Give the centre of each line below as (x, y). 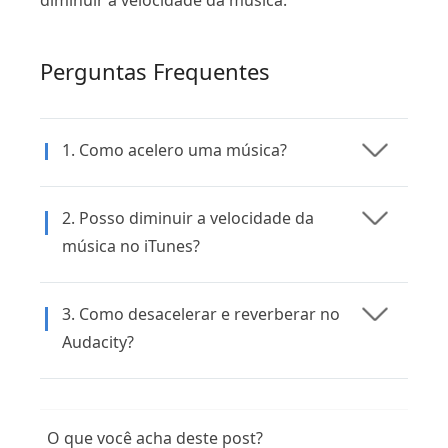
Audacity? (98, 342)
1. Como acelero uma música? (174, 150)
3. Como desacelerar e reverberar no (201, 314)
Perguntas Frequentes (155, 71)
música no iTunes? (131, 246)
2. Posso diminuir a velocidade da (188, 218)
